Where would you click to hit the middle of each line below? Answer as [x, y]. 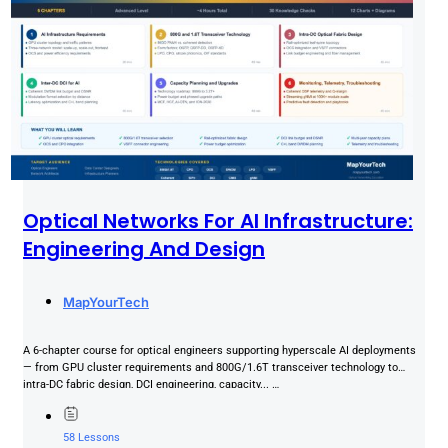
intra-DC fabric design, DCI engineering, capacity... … [151, 385]
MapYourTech [106, 302]
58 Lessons [91, 438]
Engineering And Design [144, 248]
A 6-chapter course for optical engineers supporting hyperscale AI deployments [219, 351]
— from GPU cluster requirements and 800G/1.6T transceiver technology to [210, 368]
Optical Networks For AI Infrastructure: [218, 220]
